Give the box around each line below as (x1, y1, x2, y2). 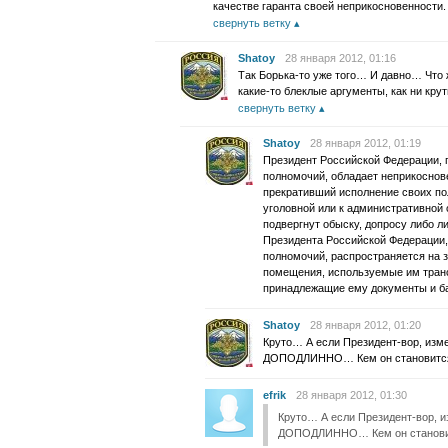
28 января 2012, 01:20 (310, 319, 421, 331)
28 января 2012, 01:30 (296, 389, 407, 401)
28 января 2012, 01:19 (310, 137, 421, 149)
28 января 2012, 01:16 (285, 52, 396, 64)
